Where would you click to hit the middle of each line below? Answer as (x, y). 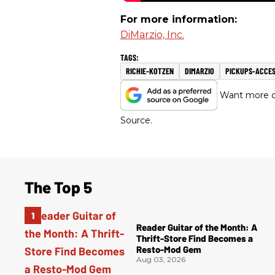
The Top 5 (58, 187)
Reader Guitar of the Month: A (197, 227)
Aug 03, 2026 (161, 259)
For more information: (179, 20)
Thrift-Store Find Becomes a (195, 238)
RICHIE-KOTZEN (150, 71)
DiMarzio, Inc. (152, 35)
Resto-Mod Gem (169, 249)
